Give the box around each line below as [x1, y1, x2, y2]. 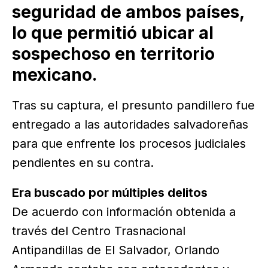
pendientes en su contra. [12, 155, 154, 170]
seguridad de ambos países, [12, 1, 244, 22]
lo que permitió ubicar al [12, 22, 214, 43]
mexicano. [12, 64, 97, 85]
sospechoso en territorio [12, 43, 215, 64]
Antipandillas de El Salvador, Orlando [12, 242, 220, 257]
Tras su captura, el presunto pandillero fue [12, 98, 255, 112]
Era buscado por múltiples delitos [12, 185, 208, 200]
